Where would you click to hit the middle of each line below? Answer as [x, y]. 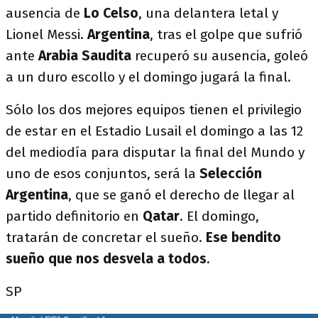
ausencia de [45, 13]
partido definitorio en [74, 216]
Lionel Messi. [46, 35]
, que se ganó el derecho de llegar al [181, 195]
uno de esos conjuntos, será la [103, 174]
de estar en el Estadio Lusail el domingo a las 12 [154, 131]
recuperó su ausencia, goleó [221, 56]
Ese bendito [243, 238]
